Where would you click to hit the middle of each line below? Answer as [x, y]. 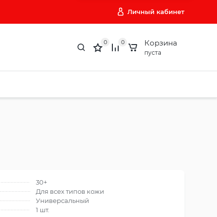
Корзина [161, 43]
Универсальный [62, 200]
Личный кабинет [156, 12]
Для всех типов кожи [70, 191]
